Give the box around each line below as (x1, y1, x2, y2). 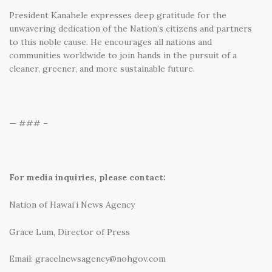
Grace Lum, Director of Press (9, 226, 130, 237)
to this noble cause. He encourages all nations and (9, 36, 212, 48)
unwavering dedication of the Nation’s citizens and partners (9, 23, 252, 35)
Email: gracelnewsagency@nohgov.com (9, 253, 166, 265)
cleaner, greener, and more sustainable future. (9, 63, 195, 75)
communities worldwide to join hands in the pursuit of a (9, 50, 237, 61)
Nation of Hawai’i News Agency (9, 199, 135, 210)
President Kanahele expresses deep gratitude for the (9, 10, 226, 21)
